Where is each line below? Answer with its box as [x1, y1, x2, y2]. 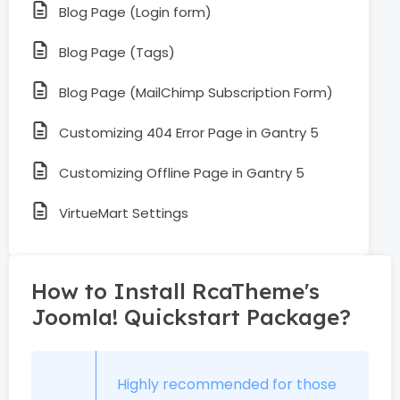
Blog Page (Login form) [59, 3, 212, 21]
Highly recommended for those [117, 374, 337, 395]
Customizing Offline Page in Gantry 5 [59, 163, 304, 182]
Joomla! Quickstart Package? [31, 303, 351, 330]
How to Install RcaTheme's [31, 277, 320, 304]
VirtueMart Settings [59, 204, 188, 222]
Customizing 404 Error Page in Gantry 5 [59, 123, 319, 142]
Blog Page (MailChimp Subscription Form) [59, 83, 333, 102]
